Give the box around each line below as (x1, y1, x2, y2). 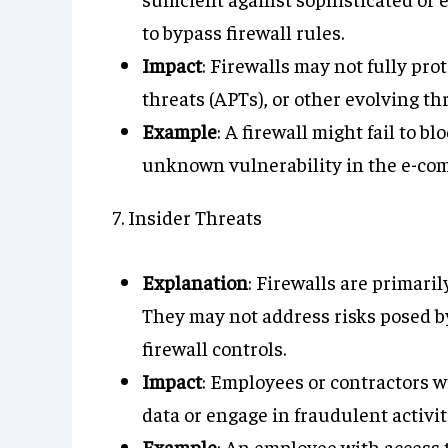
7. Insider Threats (112, 204, 262, 229)
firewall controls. (142, 335, 286, 360)
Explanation (142, 269, 248, 294)
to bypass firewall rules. (142, 19, 344, 44)
